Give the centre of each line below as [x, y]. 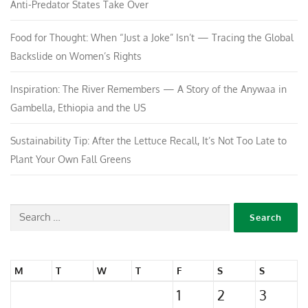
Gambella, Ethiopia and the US [78, 108]
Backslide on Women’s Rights [76, 56]
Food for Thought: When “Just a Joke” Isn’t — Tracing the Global [152, 38]
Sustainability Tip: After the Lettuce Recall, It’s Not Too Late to [148, 141]
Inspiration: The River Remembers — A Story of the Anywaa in [148, 89]
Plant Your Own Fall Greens [71, 159]
